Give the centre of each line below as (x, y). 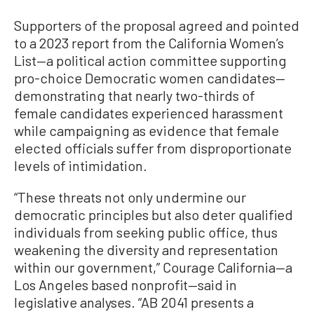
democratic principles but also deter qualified (153, 215)
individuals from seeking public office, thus (146, 232)
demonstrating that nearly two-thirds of (135, 96)
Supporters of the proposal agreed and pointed (157, 26)
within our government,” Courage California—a (153, 267)
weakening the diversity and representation (146, 250)
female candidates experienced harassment (149, 113)
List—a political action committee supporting (150, 61)
